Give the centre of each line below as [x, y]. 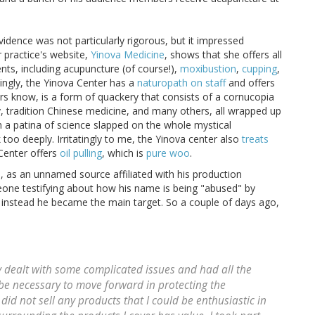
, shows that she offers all [223, 55]
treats [255, 139]
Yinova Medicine [128, 55]
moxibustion [208, 69]
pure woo [168, 153]
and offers [250, 83]
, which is [124, 153]
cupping [259, 69]
